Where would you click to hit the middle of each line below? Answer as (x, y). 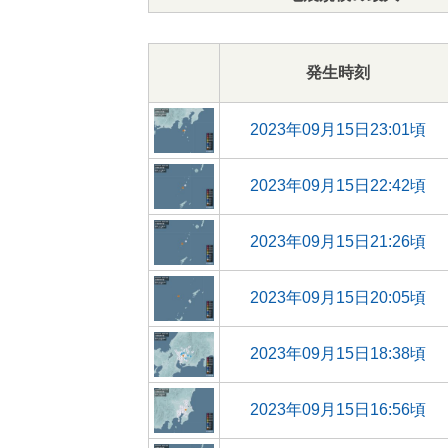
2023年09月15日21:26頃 (337, 241)
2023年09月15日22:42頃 (337, 185)
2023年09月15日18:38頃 (337, 353)
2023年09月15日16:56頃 (337, 409)
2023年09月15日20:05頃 (337, 297)
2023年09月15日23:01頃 (337, 129)
